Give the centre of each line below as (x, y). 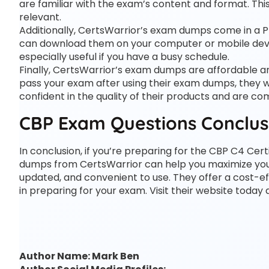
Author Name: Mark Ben (79, 256)
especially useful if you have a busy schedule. (124, 56)
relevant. (40, 17)
